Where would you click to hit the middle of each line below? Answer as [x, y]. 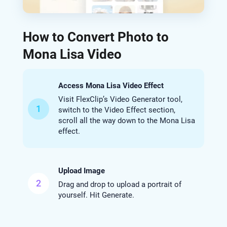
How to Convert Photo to [96, 37]
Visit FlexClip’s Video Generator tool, [120, 100]
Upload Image [81, 171]
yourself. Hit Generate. [96, 195]
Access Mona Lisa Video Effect [111, 86]
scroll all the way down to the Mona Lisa [126, 121]
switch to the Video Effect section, [117, 110]
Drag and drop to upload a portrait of [120, 185]
